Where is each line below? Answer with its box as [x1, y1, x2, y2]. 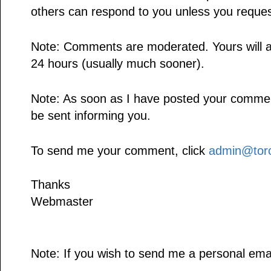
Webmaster [31, 195, 93, 209]
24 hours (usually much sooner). [31, 57, 204, 71]
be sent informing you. [31, 109, 151, 123]
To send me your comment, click [31, 144, 209, 158]
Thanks [31, 178, 70, 192]
